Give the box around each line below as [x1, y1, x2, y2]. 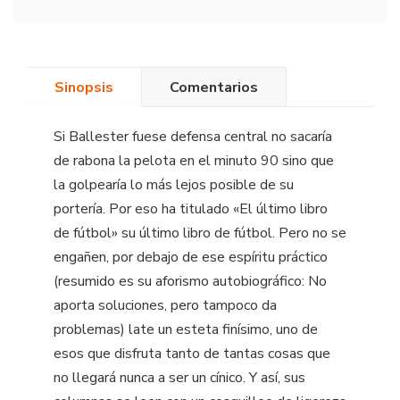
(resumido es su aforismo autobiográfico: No [54, 271, 327, 292]
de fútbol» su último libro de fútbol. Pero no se [54, 223, 346, 244]
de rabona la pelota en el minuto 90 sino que [54, 151, 334, 171]
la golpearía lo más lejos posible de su [54, 175, 294, 196]
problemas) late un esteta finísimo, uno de [54, 320, 318, 340]
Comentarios [170, 77, 258, 97]
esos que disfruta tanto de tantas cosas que [54, 344, 330, 364]
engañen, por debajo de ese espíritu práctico [54, 247, 328, 268]
